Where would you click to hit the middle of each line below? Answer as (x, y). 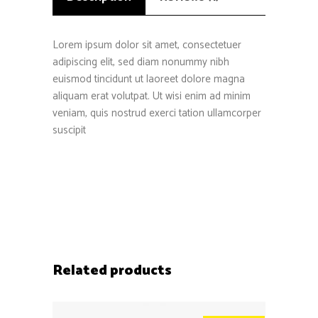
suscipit (69, 131)
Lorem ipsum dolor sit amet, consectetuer (147, 45)
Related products (112, 271)
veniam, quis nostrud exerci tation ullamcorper (157, 114)
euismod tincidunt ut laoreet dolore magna (149, 79)
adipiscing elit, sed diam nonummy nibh (141, 62)
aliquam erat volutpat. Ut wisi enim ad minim (152, 97)
